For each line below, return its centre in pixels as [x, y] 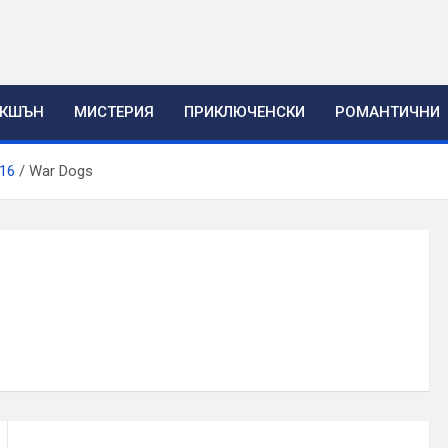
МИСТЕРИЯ [114, 112]
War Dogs [61, 171]
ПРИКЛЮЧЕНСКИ [244, 112]
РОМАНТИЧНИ [387, 112]
